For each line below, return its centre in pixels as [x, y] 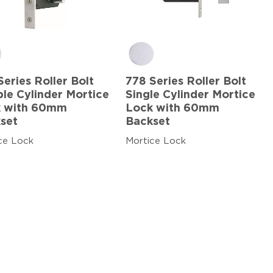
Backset [148, 122]
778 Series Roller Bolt [186, 81]
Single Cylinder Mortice [190, 95]
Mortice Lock [156, 141]
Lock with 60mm [172, 108]
